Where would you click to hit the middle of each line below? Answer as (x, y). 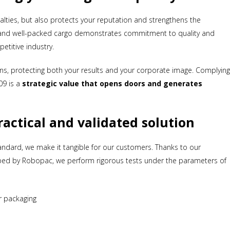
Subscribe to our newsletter (115, 167)
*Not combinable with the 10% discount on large (115, 211)
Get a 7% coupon (115, 187)
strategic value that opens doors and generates (112, 84)
